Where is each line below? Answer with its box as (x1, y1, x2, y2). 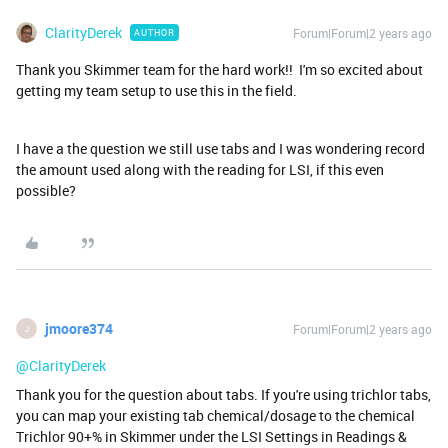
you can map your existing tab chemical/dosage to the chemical (16, 406, 415, 426)
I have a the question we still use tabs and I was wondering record (16, 139, 425, 159)
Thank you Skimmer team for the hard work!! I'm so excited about (16, 60, 423, 80)
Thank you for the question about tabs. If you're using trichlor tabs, (16, 385, 431, 405)
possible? (16, 181, 79, 201)
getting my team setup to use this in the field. (16, 81, 303, 101)
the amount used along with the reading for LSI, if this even (16, 160, 384, 180)
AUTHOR (134, 26, 175, 40)
